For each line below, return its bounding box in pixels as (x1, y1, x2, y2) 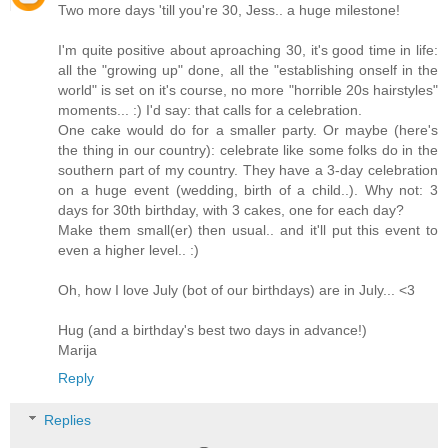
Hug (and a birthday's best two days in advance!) (58, 322, 367, 339)
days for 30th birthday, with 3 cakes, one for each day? (58, 202, 404, 219)
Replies (44, 411, 92, 428)
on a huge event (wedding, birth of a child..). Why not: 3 (58, 182, 438, 199)
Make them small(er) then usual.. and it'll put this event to (58, 222, 438, 239)
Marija (58, 342, 97, 359)
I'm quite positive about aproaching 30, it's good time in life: (58, 42, 438, 59)
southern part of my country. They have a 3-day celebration (58, 162, 438, 179)
